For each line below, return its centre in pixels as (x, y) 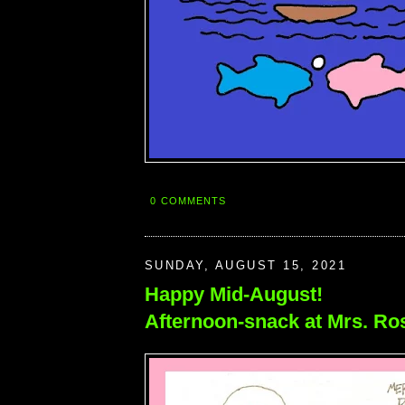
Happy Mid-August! (234, 295)
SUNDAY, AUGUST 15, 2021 (246, 266)
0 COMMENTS (188, 200)
